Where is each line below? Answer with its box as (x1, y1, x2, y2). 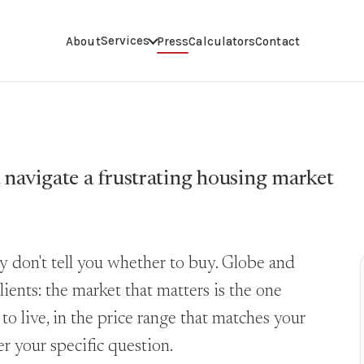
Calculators (188, 33, 256, 49)
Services (100, 33, 150, 48)
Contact (255, 33, 300, 49)
